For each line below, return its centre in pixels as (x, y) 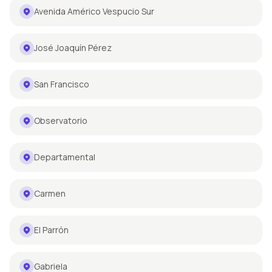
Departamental (65, 157)
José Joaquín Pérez (73, 47)
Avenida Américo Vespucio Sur (94, 11)
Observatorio (61, 120)
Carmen (50, 193)
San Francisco (62, 84)
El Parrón (51, 229)
